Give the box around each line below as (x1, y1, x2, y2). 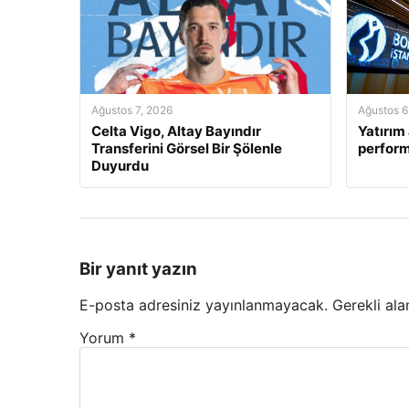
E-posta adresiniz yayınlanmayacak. (79, 296, 328, 315)
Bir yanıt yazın (79, 257, 197, 279)
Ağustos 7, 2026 (91, 103, 173, 117)
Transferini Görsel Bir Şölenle (91, 140, 282, 157)
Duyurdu (91, 157, 149, 174)
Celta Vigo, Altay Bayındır (91, 122, 261, 140)
